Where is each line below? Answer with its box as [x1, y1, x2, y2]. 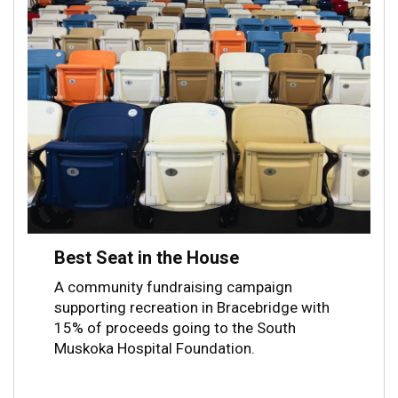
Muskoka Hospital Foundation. [54, 338, 255, 357]
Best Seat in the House [54, 246, 239, 268]
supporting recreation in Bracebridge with [54, 298, 330, 316]
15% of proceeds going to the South [54, 318, 296, 337]
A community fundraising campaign [54, 277, 292, 296]
